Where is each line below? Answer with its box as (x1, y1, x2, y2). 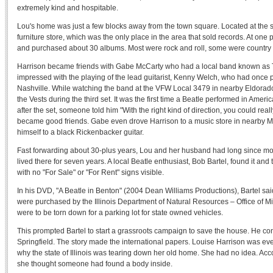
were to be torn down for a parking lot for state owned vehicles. (17, 208, 223, 217)
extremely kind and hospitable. (17, 4, 118, 12)
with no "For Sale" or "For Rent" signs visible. (17, 168, 164, 177)
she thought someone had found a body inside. (17, 260, 172, 268)
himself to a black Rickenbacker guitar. (17, 128, 144, 136)
